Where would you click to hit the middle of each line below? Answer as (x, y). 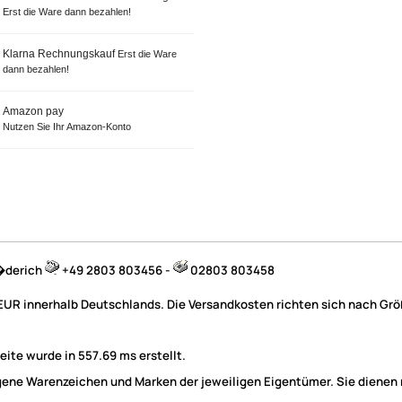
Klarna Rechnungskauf (60, 53)
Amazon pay (33, 111)
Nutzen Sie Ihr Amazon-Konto (66, 126)
